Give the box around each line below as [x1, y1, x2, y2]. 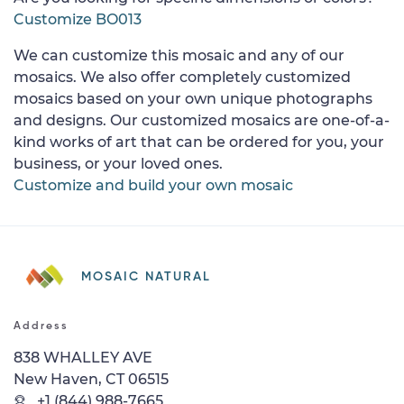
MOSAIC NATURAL [81, 270, 211, 283]
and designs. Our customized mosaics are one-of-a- [14, 111, 390, 129]
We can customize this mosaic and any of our [14, 46, 344, 64]
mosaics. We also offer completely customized [14, 68, 351, 86]
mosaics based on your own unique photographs [14, 89, 372, 107]
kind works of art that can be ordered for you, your [14, 133, 384, 151]
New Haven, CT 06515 [14, 370, 169, 388]
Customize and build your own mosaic [14, 176, 293, 194]
